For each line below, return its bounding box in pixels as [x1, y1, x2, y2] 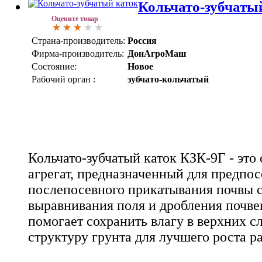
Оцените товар [51, 15, 98, 23]
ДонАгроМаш [127, 49, 187, 59]
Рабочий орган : [32, 74, 95, 85]
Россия [127, 36, 157, 46]
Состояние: [32, 61, 77, 72]
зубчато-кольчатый [127, 74, 209, 85]
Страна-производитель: [32, 36, 125, 46]
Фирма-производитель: [32, 49, 124, 59]
